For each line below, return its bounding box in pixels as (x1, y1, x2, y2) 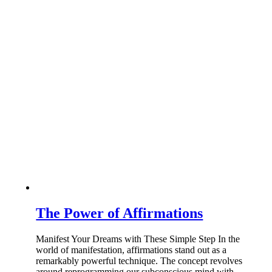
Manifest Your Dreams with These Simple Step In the (36, 234, 240, 245)
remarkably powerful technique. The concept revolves (36, 256, 243, 267)
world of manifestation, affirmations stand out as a (36, 245, 227, 256)
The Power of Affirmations (36, 205, 203, 222)
